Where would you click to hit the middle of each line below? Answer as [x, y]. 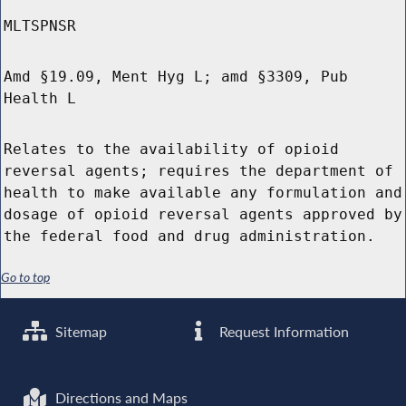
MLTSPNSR [40, 26]
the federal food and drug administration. [189, 237]
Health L [40, 99]
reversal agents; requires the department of [198, 171]
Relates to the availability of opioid [171, 150]
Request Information [283, 331]
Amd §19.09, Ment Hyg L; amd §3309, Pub [176, 77]
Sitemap [80, 331]
